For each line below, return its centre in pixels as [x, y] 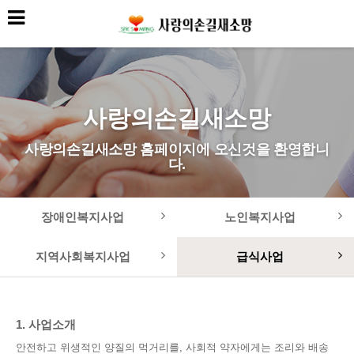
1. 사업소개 [46, 324]
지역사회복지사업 [83, 256]
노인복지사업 [260, 217]
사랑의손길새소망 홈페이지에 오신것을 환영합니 [177, 149]
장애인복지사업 [83, 217]
